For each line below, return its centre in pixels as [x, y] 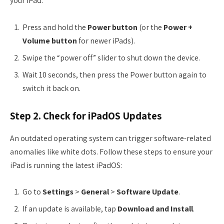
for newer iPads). [106, 40]
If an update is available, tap [70, 209]
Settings [58, 192]
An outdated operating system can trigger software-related [110, 138]
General [95, 192]
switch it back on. [51, 88]
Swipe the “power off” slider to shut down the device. [111, 57]
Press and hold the [55, 27]
